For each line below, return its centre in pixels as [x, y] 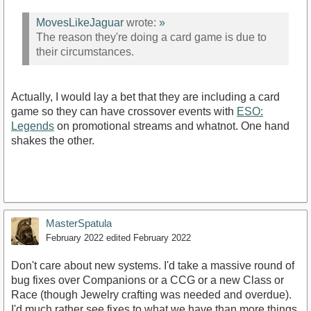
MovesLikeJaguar [80, 23]
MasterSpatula [79, 223]
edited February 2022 [149, 237]
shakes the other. [53, 140]
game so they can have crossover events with [124, 111]
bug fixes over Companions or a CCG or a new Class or [148, 280]
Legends [33, 126]
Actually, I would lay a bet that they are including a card [145, 96]
